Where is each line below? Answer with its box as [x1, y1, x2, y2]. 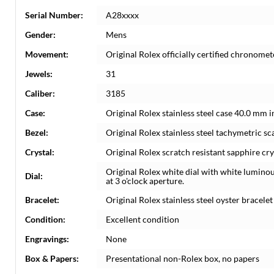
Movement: [25, 49, 68, 59]
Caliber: [25, 88, 55, 98]
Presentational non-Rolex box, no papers [106, 253, 259, 264]
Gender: [25, 29, 56, 40]
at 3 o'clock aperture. [106, 176, 184, 186]
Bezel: [25, 127, 48, 138]
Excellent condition [106, 214, 179, 224]
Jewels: [25, 68, 53, 79]
